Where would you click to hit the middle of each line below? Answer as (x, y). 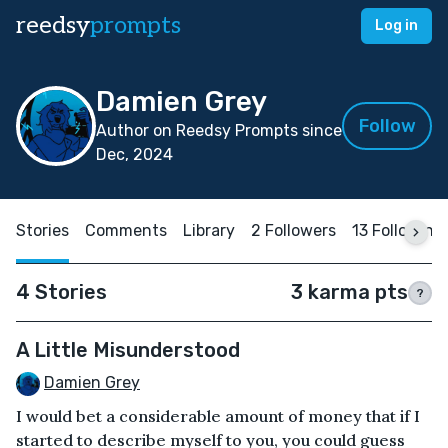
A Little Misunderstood (128, 350)
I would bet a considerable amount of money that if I (218, 415)
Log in (396, 25)
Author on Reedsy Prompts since (219, 130)
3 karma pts (349, 292)
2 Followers (293, 230)
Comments (126, 230)
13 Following (398, 230)
